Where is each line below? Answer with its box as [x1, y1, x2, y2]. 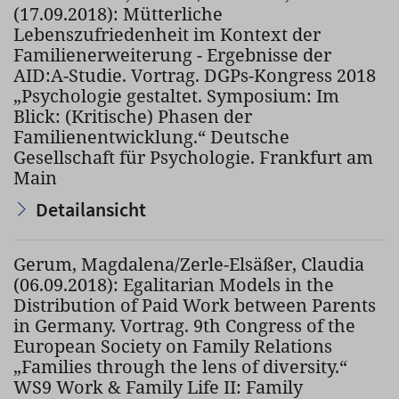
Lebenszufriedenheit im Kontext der [13, 22, 321, 46]
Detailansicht [36, 197, 146, 222]
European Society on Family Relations [13, 334, 332, 358]
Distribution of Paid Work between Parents [13, 293, 376, 317]
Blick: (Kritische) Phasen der [13, 104, 252, 128]
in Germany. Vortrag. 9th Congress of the [13, 313, 355, 338]
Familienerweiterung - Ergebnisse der [13, 43, 331, 67]
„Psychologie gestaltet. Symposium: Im [13, 84, 339, 108]
